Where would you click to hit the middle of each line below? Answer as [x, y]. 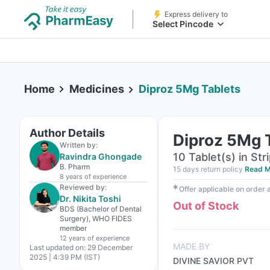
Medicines [97, 89]
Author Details [67, 133]
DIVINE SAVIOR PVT [213, 261]
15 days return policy [208, 169]
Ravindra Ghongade [101, 156]
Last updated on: [58, 247]
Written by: [79, 145]
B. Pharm [75, 167]
